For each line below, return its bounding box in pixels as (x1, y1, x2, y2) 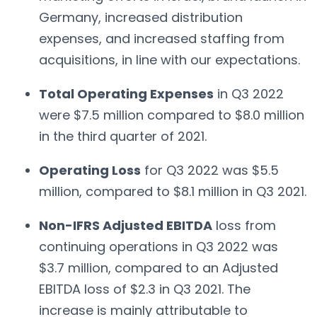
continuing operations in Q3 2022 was (39, 237, 278, 255)
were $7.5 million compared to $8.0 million (39, 105, 304, 124)
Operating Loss (39, 161, 141, 179)
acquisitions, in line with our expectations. (39, 50, 300, 69)
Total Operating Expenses (39, 84, 214, 103)
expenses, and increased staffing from (39, 29, 284, 47)
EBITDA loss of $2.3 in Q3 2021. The (39, 279, 250, 298)
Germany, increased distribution (39, 8, 243, 26)
